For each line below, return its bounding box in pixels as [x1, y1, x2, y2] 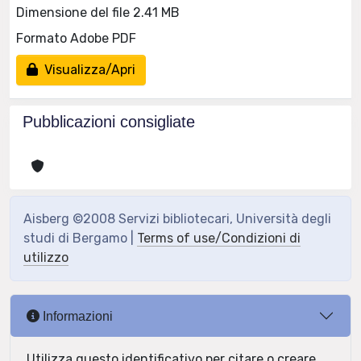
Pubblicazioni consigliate [23, 113, 195, 131]
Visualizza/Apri [38, 61, 135, 77]
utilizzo [23, 250, 68, 265]
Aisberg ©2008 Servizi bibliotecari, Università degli [23, 211, 331, 226]
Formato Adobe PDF [16, 30, 136, 46]
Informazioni [39, 309, 113, 323]
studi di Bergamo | [23, 230, 137, 246]
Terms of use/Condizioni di [137, 230, 301, 246]
